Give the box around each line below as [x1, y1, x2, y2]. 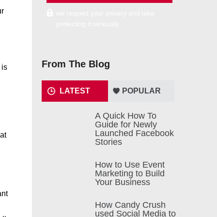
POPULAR [122, 87, 161, 95]
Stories [95, 137, 122, 147]
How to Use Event [95, 160, 165, 170]
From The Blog [42, 59, 110, 69]
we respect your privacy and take [56, 9, 155, 17]
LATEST [60, 87, 90, 95]
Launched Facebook [95, 128, 174, 138]
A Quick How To [95, 111, 156, 121]
